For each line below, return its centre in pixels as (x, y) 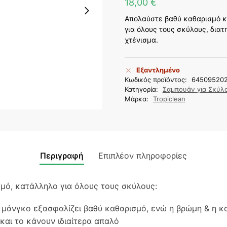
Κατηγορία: (142, 89)
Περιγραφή (62, 155)
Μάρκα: (137, 99)
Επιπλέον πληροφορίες (143, 155)
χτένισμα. (141, 40)
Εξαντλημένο (158, 70)
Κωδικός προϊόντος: (157, 79)
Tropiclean (169, 99)
